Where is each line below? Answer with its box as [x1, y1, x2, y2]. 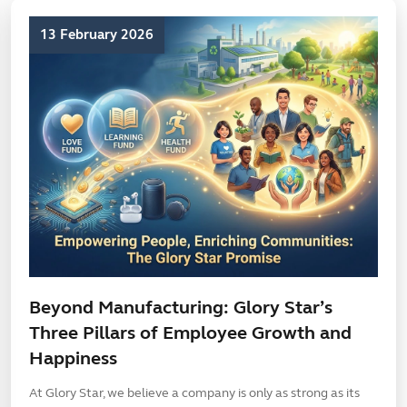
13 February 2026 [40, 26, 154, 43]
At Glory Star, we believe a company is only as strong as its [29, 384, 360, 401]
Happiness [29, 346, 117, 370]
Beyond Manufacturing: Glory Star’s [29, 295, 333, 319]
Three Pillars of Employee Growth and [29, 321, 352, 344]
